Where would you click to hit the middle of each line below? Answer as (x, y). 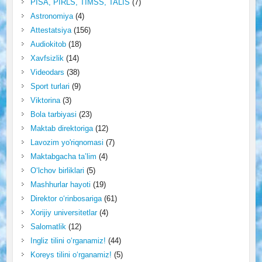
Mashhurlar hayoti (60, 184)
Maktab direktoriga (61, 128)
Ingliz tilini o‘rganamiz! (68, 240)
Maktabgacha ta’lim (63, 156)
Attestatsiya (51, 30)
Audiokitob (48, 44)
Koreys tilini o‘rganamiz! (71, 254)
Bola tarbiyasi (53, 114)
